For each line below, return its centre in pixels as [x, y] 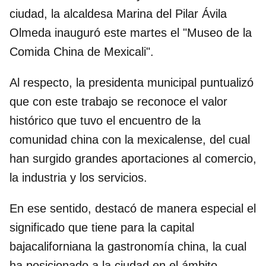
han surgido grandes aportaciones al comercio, [133, 158]
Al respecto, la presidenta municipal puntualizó [132, 82]
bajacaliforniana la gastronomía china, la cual [128, 246]
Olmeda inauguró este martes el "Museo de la [131, 32]
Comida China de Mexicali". [82, 51]
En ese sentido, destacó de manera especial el [133, 208]
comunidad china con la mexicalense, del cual [130, 139]
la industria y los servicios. [78, 177]
